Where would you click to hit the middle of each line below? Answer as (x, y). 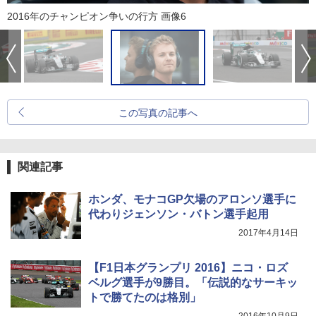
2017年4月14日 (268, 233)
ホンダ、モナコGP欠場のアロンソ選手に (192, 200)
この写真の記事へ (158, 113)
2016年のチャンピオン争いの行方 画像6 (97, 17)
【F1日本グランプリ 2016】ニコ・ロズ (188, 268)
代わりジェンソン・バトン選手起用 (178, 214)
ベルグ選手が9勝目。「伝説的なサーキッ (193, 283)
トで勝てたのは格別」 (145, 298)
